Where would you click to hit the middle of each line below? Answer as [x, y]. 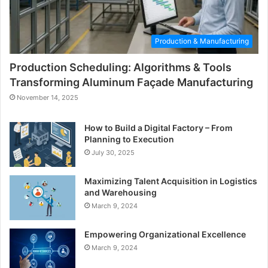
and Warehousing [121, 193]
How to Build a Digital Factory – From [159, 128]
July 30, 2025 [113, 153]
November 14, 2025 [48, 98]
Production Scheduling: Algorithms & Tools [121, 68]
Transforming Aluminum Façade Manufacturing [131, 83]
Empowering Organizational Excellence [165, 234]
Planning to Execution [129, 139]
